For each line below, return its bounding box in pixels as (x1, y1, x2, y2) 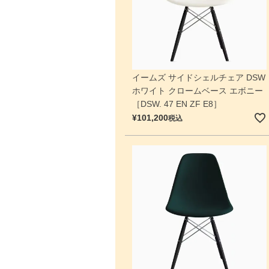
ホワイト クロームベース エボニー (131, 86, 263, 96)
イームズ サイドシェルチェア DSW (131, 73, 265, 83)
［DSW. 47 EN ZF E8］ (131, 99, 222, 109)
